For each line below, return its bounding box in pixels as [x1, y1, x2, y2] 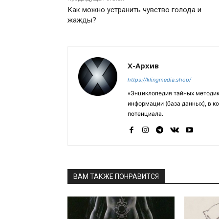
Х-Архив [128, 61, 159, 71]
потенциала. [128, 110, 163, 118]
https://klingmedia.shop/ [128, 76, 191, 84]
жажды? [67, 16, 96, 25]
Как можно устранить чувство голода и [67, 5, 201, 15]
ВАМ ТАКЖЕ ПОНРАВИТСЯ [73, 173, 159, 181]
